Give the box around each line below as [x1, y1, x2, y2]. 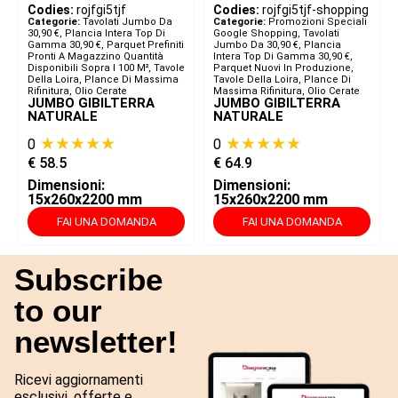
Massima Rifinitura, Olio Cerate [213, 85, 360, 98]
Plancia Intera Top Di [65, 28, 165, 40]
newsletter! [14, 324, 178, 360]
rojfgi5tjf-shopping [262, 3, 369, 18]
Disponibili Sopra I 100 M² [28, 62, 148, 75]
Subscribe [14, 262, 163, 298]
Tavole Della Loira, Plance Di [213, 74, 351, 86]
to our [14, 293, 102, 329]
